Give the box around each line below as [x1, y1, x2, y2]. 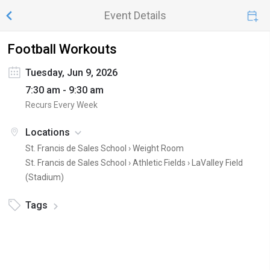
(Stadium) [25, 172, 64, 183]
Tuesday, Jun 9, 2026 [25, 67, 118, 78]
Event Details [104, 9, 166, 22]
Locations [25, 127, 70, 138]
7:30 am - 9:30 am [25, 84, 104, 96]
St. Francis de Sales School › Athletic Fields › [25, 158, 192, 168]
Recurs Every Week [25, 100, 98, 110]
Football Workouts [7, 42, 117, 57]
